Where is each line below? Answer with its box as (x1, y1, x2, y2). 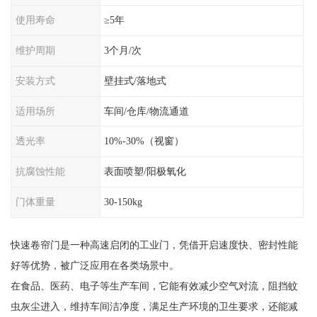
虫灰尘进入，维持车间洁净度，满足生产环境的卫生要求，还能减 (10, 300, 298, 312)
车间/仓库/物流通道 (104, 105, 190, 117)
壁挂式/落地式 (104, 74, 167, 86)
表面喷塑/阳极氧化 (104, 166, 187, 178)
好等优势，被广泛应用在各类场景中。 (10, 259, 179, 271)
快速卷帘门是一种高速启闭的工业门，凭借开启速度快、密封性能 (10, 238, 298, 250)
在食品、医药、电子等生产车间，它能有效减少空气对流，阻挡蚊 (10, 279, 298, 292)
